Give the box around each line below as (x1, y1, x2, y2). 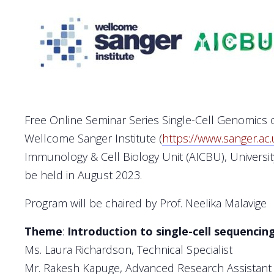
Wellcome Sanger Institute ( (24, 130, 162, 146)
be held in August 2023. (24, 167, 142, 182)
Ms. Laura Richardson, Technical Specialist (24, 242, 232, 257)
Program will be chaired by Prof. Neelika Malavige (24, 195, 267, 210)
